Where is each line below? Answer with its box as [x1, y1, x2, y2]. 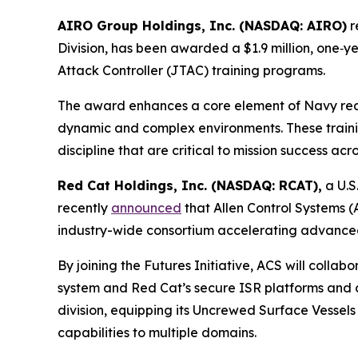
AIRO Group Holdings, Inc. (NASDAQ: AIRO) [58, 17, 347, 34]
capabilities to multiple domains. [58, 324, 257, 340]
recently [58, 199, 111, 216]
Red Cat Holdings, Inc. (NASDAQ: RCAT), [58, 177, 322, 193]
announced [111, 199, 181, 216]
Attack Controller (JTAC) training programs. [58, 62, 325, 78]
